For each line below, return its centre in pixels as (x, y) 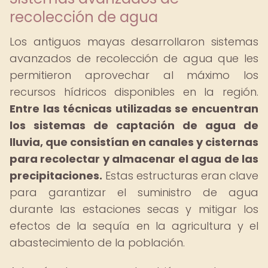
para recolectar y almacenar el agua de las (134, 159)
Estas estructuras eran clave (180, 176)
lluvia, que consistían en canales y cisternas (134, 142)
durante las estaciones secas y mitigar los (134, 209)
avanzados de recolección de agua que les (134, 58)
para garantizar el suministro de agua (134, 192)
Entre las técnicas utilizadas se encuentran (134, 109)
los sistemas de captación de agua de (134, 125)
